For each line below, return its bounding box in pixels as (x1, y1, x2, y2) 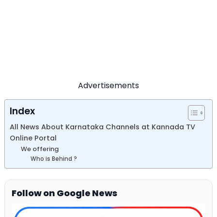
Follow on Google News (12, 187, 117, 200)
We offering (20, 144, 59, 154)
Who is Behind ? (31, 155, 77, 163)
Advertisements (78, 80, 139, 92)
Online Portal (10, 133, 57, 143)
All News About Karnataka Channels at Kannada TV (10, 122, 195, 132)
